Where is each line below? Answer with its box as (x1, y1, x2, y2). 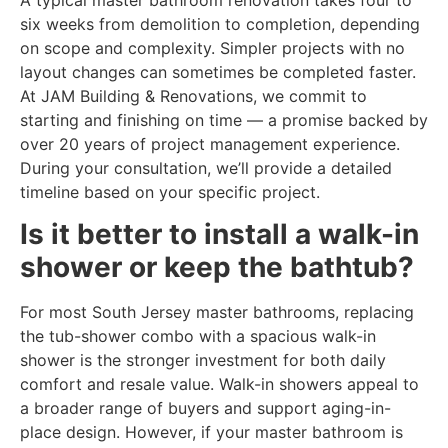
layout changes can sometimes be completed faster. (20, 61, 416, 82)
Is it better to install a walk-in (20, 217, 419, 252)
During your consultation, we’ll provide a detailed (20, 157, 392, 178)
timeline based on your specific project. (20, 181, 320, 202)
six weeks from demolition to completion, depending (20, 13, 420, 34)
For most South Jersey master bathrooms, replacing (20, 302, 414, 323)
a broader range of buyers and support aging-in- (20, 398, 391, 419)
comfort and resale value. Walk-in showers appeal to (20, 374, 419, 395)
